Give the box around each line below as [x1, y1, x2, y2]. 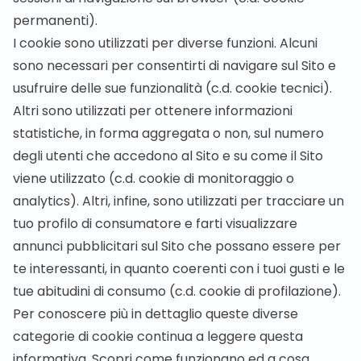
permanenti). [13, 11, 98, 30]
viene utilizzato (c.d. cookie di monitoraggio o [13, 169, 294, 188]
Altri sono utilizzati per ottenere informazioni [13, 102, 293, 120]
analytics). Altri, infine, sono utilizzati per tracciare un [13, 192, 344, 210]
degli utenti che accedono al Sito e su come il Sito [13, 147, 323, 165]
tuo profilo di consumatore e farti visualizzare [13, 214, 297, 233]
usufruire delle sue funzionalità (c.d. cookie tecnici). [13, 79, 332, 98]
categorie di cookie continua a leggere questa [13, 327, 303, 346]
